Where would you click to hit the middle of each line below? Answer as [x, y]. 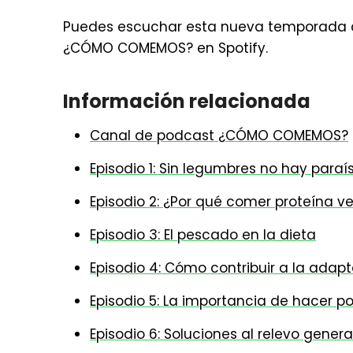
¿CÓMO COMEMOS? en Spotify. [165, 48]
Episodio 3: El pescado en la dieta [203, 235]
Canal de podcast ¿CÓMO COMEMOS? [219, 136]
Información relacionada [187, 101]
